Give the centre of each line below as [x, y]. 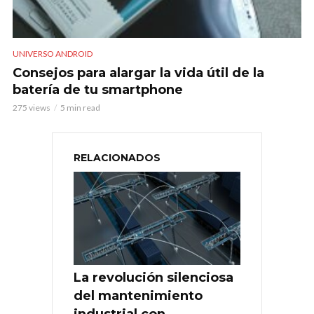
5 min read [80, 107]
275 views [32, 107]
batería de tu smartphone [98, 89]
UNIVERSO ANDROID [53, 53]
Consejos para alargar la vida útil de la [138, 73]
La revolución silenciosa [153, 278]
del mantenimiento [138, 296]
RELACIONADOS [117, 157]
